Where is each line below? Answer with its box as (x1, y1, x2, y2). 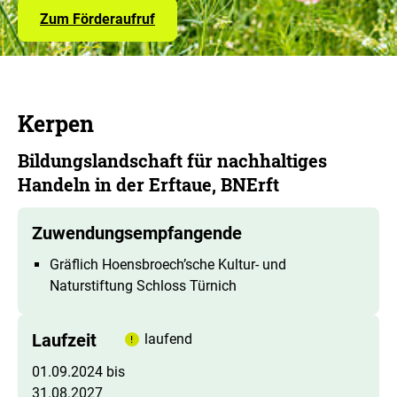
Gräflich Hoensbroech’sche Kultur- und (50, 255, 286, 273)
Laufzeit (32, 329, 97, 351)
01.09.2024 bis (32, 362, 125, 380)
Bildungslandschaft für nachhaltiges (18, 148, 327, 172)
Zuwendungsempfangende (32, 222, 242, 244)
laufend (144, 330, 193, 347)
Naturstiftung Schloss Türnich (50, 276, 237, 294)
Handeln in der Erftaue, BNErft (18, 172, 279, 196)
